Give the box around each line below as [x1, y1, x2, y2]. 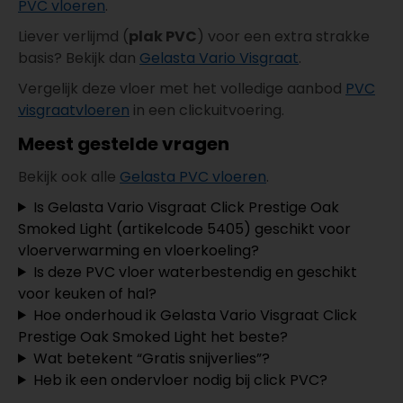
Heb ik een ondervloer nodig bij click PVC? [32, 369, 327, 390]
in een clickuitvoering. [130, 99, 284, 121]
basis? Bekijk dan [18, 47, 139, 68]
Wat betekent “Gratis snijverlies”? [32, 347, 270, 369]
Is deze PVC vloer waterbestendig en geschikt [32, 261, 357, 282]
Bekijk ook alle [18, 166, 120, 187]
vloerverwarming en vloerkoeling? [18, 239, 259, 261]
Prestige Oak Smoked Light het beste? [18, 326, 288, 347]
